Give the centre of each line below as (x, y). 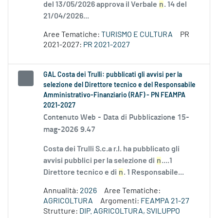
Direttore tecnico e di (81, 173)
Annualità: (62, 191)
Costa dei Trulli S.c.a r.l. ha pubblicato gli (111, 149)
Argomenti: (120, 201)
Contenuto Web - (73, 117)
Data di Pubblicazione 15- (146, 117)
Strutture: (61, 211)
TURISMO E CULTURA (137, 35)
